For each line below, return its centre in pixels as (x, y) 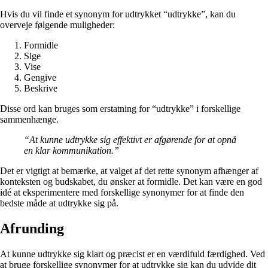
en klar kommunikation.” (71, 151)
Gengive (40, 78)
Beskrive (41, 89)
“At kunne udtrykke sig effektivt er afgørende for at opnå (130, 140)
